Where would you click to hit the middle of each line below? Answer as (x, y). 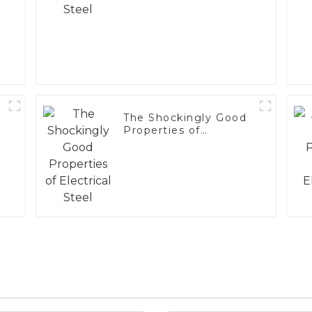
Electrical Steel (168, 143)
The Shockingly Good (185, 118)
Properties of (162, 131)
